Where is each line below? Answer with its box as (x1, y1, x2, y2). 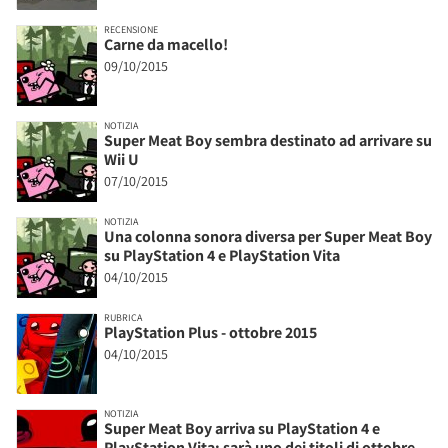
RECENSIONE (104, 22, 158, 36)
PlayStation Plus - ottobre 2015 (104, 321, 317, 343)
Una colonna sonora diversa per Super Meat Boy (104, 225, 432, 247)
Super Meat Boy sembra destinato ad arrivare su (104, 129, 432, 151)
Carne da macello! (104, 33, 228, 55)
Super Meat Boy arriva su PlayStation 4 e (104, 417, 380, 439)
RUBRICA (104, 310, 142, 324)
